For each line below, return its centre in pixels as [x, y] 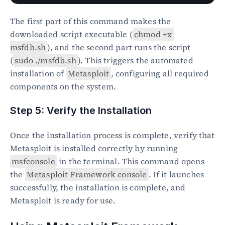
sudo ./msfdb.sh [45, 60]
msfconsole [33, 161]
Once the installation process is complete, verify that [113, 135]
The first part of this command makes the [91, 21]
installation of [38, 73]
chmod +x [153, 34]
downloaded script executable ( [71, 34]
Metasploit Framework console [87, 174]
